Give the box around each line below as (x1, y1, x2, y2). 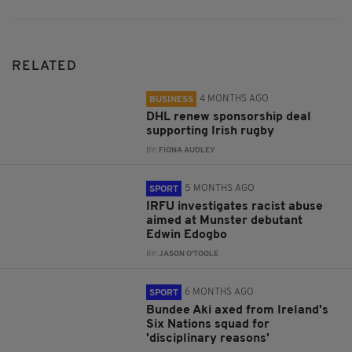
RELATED (12, 59, 77, 73)
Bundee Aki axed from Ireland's (146, 303, 329, 317)
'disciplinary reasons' (146, 332, 270, 345)
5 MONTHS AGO (185, 183, 255, 193)
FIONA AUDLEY (159, 146, 216, 154)
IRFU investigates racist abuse (146, 200, 324, 213)
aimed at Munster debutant (146, 214, 303, 227)
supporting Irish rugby (146, 124, 275, 137)
